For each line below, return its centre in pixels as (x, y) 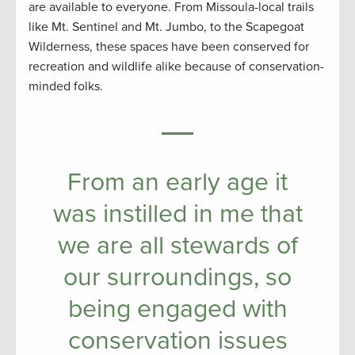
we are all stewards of (177, 245)
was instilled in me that (177, 214)
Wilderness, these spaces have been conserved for (169, 46)
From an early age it (177, 182)
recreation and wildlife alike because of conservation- (176, 66)
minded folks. (69, 86)
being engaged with (177, 309)
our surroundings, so (177, 277)
